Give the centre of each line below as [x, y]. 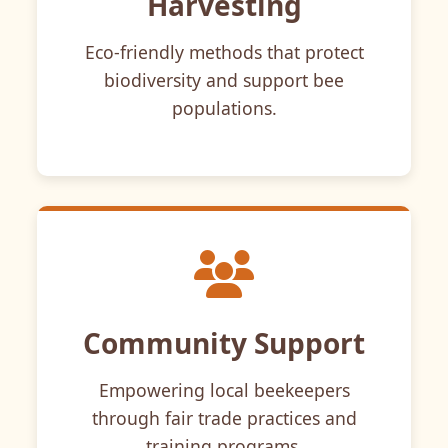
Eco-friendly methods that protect [224, 51]
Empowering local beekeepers [224, 389]
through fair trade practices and [224, 417]
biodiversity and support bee [224, 79]
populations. [224, 107]
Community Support [224, 342]
